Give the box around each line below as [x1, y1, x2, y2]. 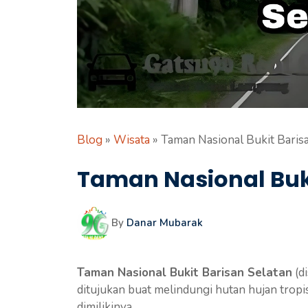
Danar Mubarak [126, 215, 203, 230]
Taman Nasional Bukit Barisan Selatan [77, 264, 292, 280]
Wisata [113, 132, 150, 148]
